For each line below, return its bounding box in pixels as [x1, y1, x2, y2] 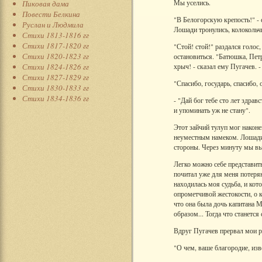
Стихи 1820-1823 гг [22, 51, 89, 61]
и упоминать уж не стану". [174, 105, 250, 115]
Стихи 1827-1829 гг [22, 72, 89, 82]
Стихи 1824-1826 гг [22, 61, 89, 72]
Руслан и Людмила [22, 19, 84, 30]
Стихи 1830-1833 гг [22, 82, 89, 93]
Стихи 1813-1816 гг [22, 30, 89, 40]
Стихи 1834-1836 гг [22, 93, 89, 104]
